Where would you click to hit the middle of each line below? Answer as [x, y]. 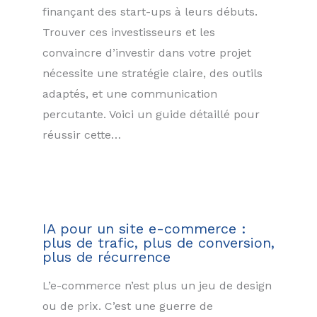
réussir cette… [82, 134]
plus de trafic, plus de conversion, [158, 243]
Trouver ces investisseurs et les [129, 32]
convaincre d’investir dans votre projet [147, 52]
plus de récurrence [106, 257]
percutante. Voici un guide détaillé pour [151, 114]
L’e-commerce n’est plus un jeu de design [157, 286]
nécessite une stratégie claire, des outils [152, 73]
